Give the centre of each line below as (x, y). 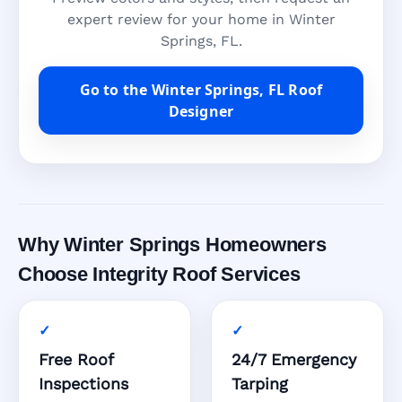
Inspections (83, 384)
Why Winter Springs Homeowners (172, 245)
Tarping (260, 384)
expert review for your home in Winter (201, 20)
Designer (201, 112)
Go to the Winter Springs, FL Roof (201, 90)
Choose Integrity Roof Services (159, 275)
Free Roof (76, 360)
